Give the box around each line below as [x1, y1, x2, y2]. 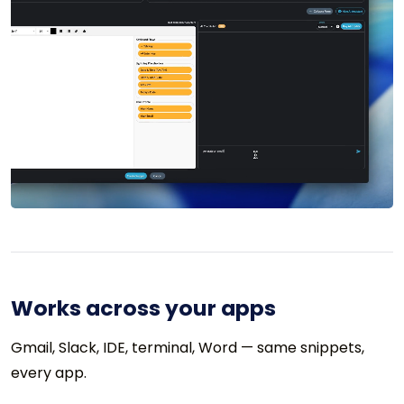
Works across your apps [11, 293, 276, 324]
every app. [11, 363, 87, 384]
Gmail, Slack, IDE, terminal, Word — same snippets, [11, 337, 364, 359]
